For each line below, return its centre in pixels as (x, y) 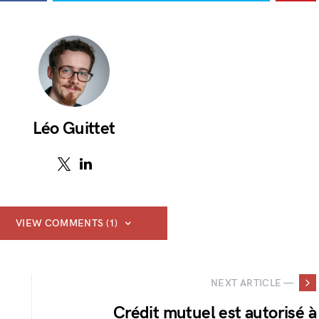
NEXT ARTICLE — (252, 283)
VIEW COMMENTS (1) (67, 224)
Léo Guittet (74, 129)
